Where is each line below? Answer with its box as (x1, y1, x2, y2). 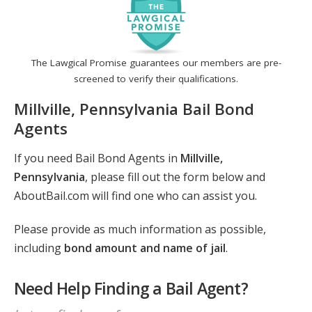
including (14, 240, 64, 256)
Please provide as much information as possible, (14, 221, 266, 237)
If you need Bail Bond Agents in (14, 150, 180, 166)
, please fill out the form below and (85, 169, 265, 185)
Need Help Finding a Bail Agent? (14, 277, 248, 300)
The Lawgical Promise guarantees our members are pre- (31, 56, 281, 70)
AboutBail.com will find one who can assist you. (14, 188, 257, 204)
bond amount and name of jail (64, 240, 226, 256)
